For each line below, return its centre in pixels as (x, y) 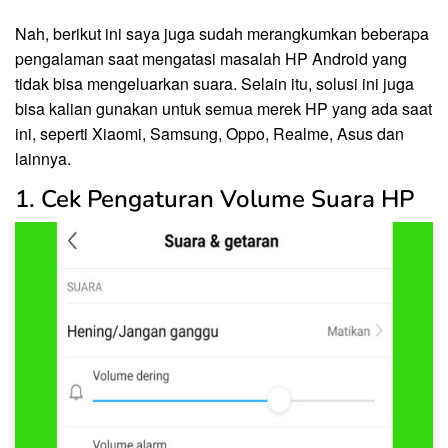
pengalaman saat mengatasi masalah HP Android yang (211, 59)
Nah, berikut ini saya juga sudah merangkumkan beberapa (222, 34)
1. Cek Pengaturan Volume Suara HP (214, 199)
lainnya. (43, 159)
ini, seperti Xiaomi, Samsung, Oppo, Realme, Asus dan (209, 134)
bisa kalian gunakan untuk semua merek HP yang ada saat (223, 109)
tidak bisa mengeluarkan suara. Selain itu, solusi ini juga (214, 84)
